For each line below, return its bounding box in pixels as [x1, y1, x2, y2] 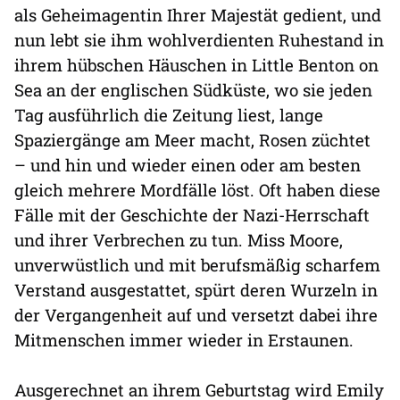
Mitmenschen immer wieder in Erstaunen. [14, 329, 354, 352]
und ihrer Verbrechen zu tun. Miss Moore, [14, 229, 343, 252]
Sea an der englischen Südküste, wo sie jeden [14, 79, 372, 102]
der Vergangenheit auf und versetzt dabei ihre [14, 304, 378, 327]
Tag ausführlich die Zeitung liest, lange [14, 104, 323, 127]
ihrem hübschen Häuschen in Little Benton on [14, 54, 379, 77]
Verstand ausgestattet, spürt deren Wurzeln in [14, 279, 378, 302]
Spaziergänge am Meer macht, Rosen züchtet [14, 129, 371, 152]
